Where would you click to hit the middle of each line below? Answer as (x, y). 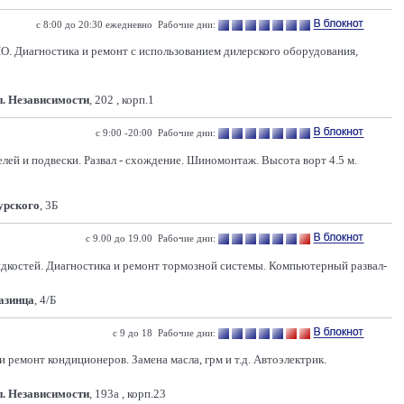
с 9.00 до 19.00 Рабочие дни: (151, 238)
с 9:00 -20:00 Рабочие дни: (156, 133)
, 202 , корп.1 (122, 100)
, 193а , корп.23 (128, 394)
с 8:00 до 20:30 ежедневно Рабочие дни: (126, 24)
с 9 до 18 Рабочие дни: (164, 333)
